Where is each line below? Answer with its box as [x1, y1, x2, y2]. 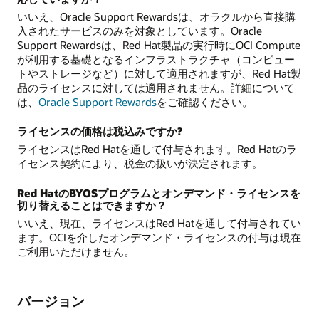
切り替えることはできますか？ [17, 197, 167, 212]
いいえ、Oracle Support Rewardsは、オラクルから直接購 [17, 9, 296, 23]
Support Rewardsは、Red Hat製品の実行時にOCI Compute [17, 37, 300, 52]
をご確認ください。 [157, 94, 253, 109]
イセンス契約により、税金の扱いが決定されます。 [17, 156, 263, 171]
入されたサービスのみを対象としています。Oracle [17, 23, 262, 38]
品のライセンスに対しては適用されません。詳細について [17, 80, 295, 95]
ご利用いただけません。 [17, 244, 135, 258]
